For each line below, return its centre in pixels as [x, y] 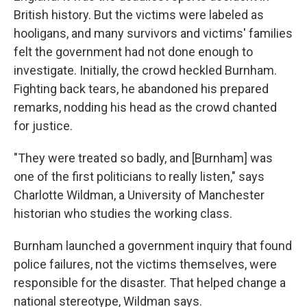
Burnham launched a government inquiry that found [153, 245]
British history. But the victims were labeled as [139, 14]
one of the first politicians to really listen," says [139, 176]
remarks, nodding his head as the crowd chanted [145, 107]
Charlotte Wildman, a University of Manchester [139, 195]
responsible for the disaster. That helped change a [150, 282]
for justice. [43, 125]
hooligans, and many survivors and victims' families [153, 33]
